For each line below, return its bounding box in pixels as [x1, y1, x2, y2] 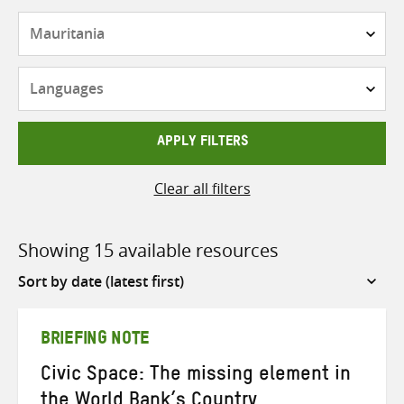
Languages [201, 68, 274, 87]
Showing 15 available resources [18, 237, 279, 262]
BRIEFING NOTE [41, 336, 151, 346]
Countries [201, 12, 268, 32]
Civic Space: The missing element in [41, 372, 351, 381]
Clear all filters [153, 178, 251, 198]
